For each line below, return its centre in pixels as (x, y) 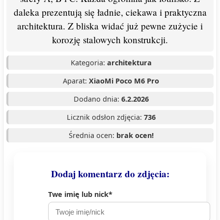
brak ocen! (135, 135)
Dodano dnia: (97, 99)
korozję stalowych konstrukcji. (110, 39)
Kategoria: (89, 62)
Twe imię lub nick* (80, 194)
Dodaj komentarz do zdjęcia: (110, 174)
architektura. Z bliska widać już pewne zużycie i (110, 26)
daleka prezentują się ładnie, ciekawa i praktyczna (110, 12)
